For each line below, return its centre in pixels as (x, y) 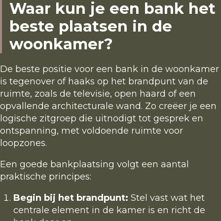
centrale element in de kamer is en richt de (109, 210)
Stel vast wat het (166, 198)
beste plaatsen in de (91, 26)
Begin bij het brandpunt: (71, 198)
